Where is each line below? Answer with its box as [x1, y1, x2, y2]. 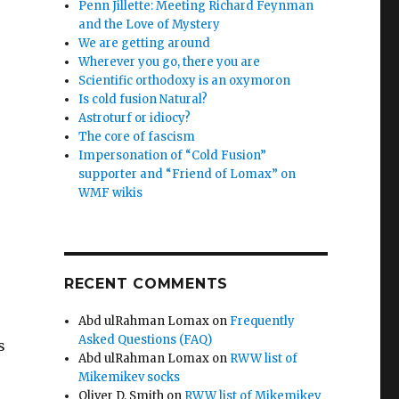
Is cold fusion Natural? [78, 92, 208, 107]
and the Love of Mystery [78, 17, 221, 32]
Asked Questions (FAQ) [78, 332, 213, 347]
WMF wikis [78, 185, 143, 200]
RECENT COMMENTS [63, 275, 229, 292]
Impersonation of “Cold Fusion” [78, 148, 267, 163]
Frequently [230, 313, 296, 329]
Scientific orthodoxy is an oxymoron [78, 73, 291, 88]
